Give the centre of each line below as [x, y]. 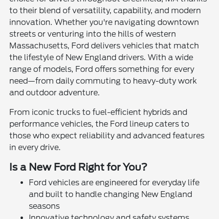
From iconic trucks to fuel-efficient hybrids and [99, 112]
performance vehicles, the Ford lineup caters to [99, 124]
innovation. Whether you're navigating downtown [104, 22]
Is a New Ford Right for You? [78, 167]
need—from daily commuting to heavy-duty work [103, 81]
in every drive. [35, 148]
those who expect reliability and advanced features [107, 136]
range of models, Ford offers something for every [102, 69]
